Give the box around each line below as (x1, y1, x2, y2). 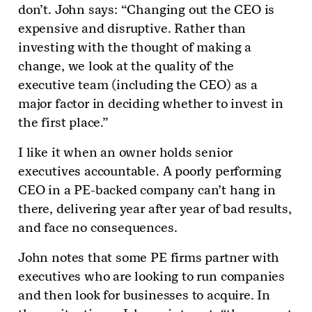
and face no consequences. (18, 219, 178, 236)
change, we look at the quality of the (18, 58, 235, 75)
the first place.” (18, 114, 109, 131)
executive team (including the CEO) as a (18, 77, 258, 93)
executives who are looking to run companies (18, 268, 286, 285)
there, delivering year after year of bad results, (18, 201, 292, 217)
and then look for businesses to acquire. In (18, 287, 271, 304)
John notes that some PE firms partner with (18, 249, 280, 266)
